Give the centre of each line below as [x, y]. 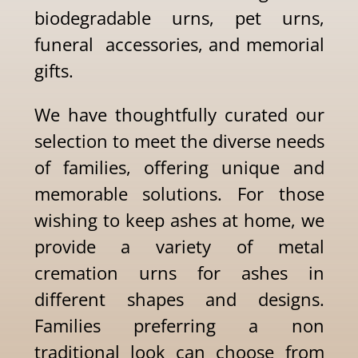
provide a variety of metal [179, 247]
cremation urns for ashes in [179, 273]
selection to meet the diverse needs [179, 141]
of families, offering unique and [179, 167]
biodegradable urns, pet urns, [179, 18]
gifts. [54, 71]
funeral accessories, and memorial [179, 44]
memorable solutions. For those [179, 194]
